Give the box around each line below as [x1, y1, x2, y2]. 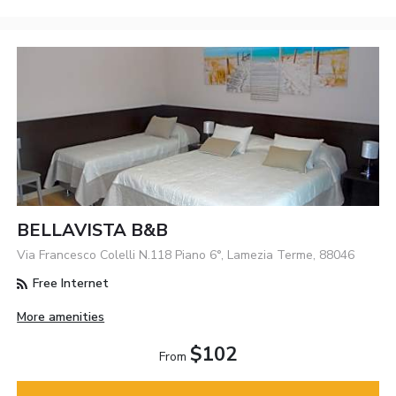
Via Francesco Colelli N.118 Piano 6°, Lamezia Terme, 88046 [17, 247, 355, 264]
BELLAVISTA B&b [17, 218, 169, 243]
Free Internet [29, 275, 110, 293]
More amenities [17, 308, 105, 326]
